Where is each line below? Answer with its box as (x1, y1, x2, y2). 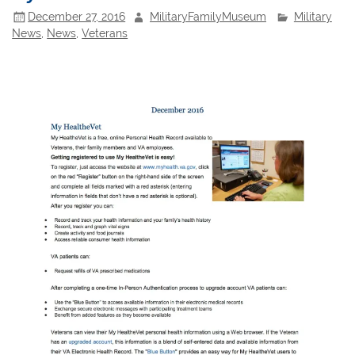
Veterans (82, 27, 128, 40)
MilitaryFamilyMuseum (150, 10, 267, 24)
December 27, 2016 (28, 10, 126, 24)
